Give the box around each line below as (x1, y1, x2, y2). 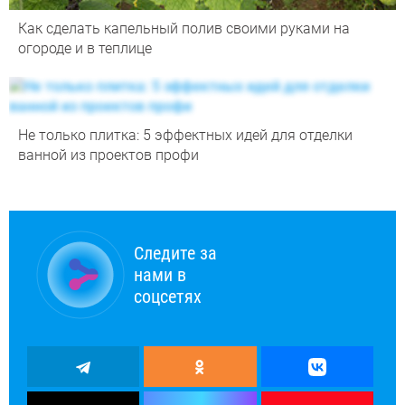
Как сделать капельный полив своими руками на (18, 20, 350, 38)
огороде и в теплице (18, 40, 152, 58)
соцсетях (134, 286, 202, 308)
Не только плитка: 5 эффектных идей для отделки (18, 127, 353, 145)
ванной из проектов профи (18, 146, 199, 165)
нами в (134, 264, 186, 287)
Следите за (134, 242, 217, 265)
